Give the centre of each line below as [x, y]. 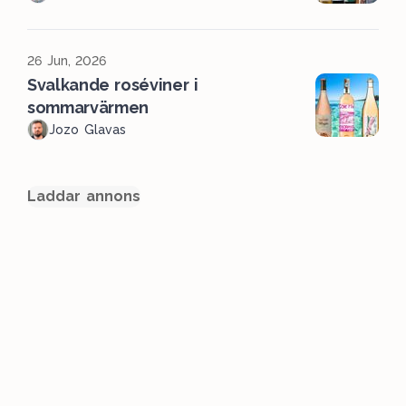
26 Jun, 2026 [67, 61]
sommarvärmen [88, 108]
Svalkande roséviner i [113, 85]
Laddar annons [84, 197]
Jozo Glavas [87, 130]
